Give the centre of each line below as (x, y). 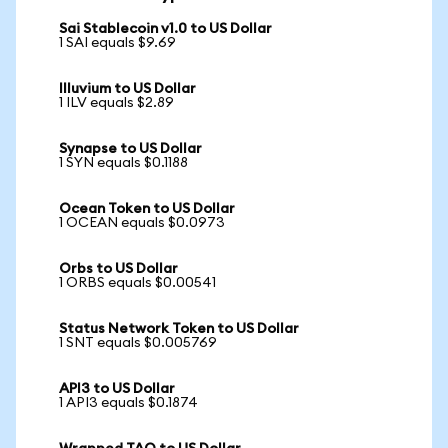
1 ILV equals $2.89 (116, 103)
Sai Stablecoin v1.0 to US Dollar (165, 29)
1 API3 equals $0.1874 (128, 403)
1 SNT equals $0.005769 (138, 343)
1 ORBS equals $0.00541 (137, 283)
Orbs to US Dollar (118, 269)
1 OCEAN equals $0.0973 (142, 223)
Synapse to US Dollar (130, 149)
